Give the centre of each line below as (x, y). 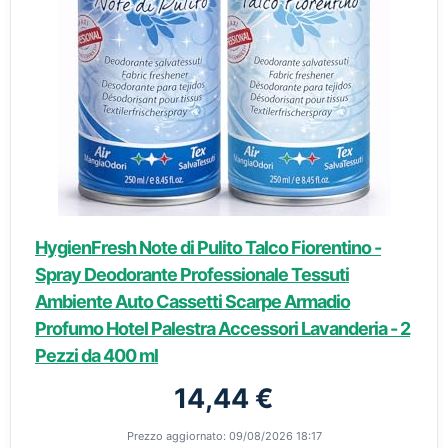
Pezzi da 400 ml (96, 355)
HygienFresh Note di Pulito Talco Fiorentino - (208, 247)
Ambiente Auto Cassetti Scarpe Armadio (192, 301)
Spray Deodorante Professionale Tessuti (192, 274)
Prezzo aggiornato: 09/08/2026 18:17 (224, 436)
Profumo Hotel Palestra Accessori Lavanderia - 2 (222, 328)
